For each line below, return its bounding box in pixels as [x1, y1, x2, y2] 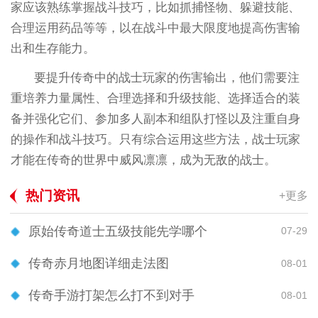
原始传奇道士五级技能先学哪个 [28, 224, 207, 238]
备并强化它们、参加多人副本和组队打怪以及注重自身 [10, 112, 300, 126]
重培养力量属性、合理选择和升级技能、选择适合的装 [10, 92, 300, 106]
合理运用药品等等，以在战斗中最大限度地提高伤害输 [10, 21, 300, 35]
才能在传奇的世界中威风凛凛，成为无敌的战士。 [10, 153, 276, 168]
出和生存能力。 [10, 42, 95, 56]
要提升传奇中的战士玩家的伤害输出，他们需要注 [34, 71, 300, 85]
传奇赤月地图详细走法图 [28, 256, 169, 271]
